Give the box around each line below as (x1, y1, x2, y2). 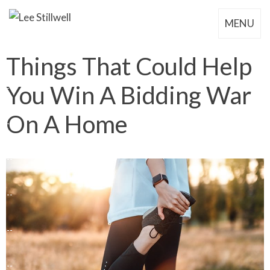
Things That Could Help (6, 52, 252, 81)
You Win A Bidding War (6, 81, 251, 110)
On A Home (6, 110, 128, 139)
